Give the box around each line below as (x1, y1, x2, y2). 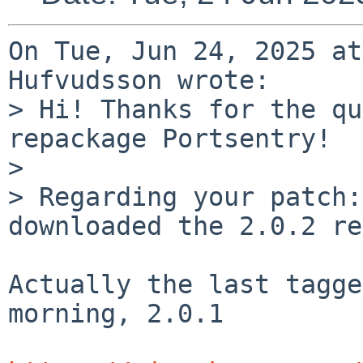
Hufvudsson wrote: (8, 65, 270, 95)
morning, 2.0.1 (8, 298, 224, 328)
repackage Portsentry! (8, 123, 331, 153)
